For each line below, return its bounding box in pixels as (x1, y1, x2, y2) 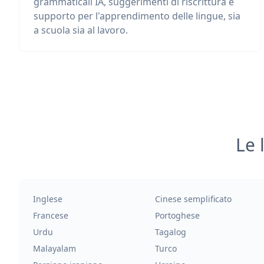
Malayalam (33, 243, 76, 254)
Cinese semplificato (154, 193, 232, 204)
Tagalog (154, 226, 186, 237)
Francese (33, 210, 68, 221)
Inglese (33, 193, 62, 204)
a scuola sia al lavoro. (34, 24, 128, 37)
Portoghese (154, 210, 200, 221)
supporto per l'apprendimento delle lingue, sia (34, 9, 240, 22)
